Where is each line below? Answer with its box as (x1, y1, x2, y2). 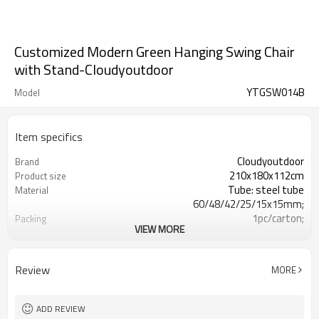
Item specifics (15, 128, 83, 145)
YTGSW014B (246, 84, 305, 100)
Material (15, 183, 48, 197)
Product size (15, 169, 66, 183)
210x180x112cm (229, 167, 304, 184)
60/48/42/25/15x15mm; (193, 196, 304, 212)
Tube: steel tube (228, 182, 304, 198)
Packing (15, 211, 47, 226)
